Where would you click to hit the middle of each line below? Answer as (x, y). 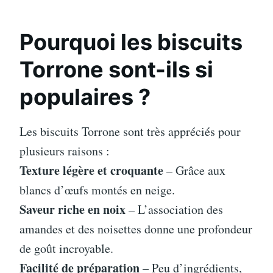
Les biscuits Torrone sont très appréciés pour (130, 131)
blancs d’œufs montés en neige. (97, 190)
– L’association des (174, 209)
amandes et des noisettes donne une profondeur (136, 229)
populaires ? (85, 97)
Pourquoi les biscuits (131, 42)
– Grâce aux (194, 170)
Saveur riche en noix (73, 209)
